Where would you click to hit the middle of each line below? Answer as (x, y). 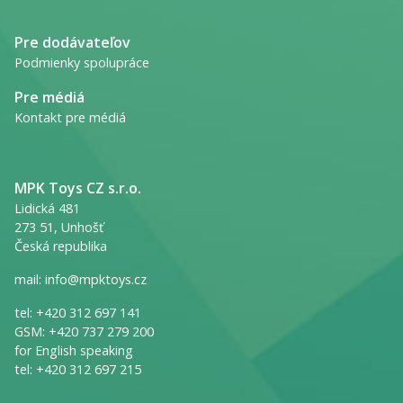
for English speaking (74, 350)
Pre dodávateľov (72, 42)
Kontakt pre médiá (70, 117)
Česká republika (61, 246)
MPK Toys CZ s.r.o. (78, 188)
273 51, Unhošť (59, 227)
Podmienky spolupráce (82, 62)
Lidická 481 (47, 208)
